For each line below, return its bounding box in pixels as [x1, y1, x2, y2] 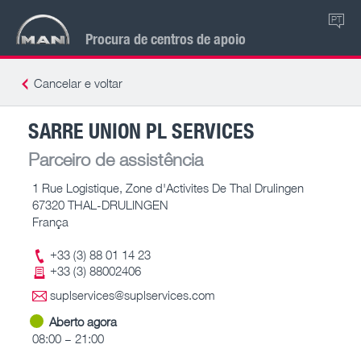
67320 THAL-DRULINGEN [32, 197, 168, 212]
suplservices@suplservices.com [50, 288, 215, 302]
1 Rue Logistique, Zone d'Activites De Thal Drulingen [32, 180, 304, 195]
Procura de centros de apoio [85, 28, 246, 48]
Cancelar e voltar [34, 76, 122, 90]
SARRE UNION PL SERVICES [28, 115, 255, 144]
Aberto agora [49, 313, 117, 329]
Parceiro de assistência [28, 147, 203, 170]
